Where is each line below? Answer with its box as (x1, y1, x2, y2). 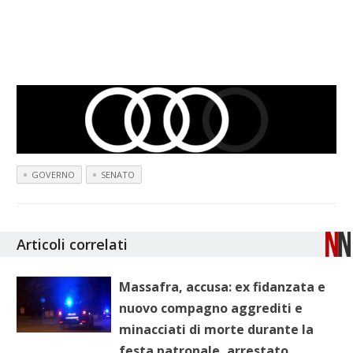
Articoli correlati (17, 234, 128, 254)
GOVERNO (32, 168, 76, 180)
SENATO (101, 168, 136, 180)
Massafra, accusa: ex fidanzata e (119, 277, 326, 295)
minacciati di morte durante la (119, 320, 314, 338)
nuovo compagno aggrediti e (119, 299, 303, 317)
